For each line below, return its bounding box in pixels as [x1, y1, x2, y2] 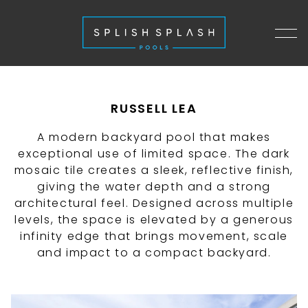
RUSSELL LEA [111, 100, 197, 117]
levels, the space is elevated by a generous [14, 212, 294, 228]
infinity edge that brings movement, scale [20, 228, 288, 244]
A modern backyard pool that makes [37, 129, 271, 145]
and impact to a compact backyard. [36, 245, 272, 261]
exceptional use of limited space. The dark [18, 146, 290, 162]
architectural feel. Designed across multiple [14, 195, 294, 211]
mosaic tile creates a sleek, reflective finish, [14, 162, 294, 178]
